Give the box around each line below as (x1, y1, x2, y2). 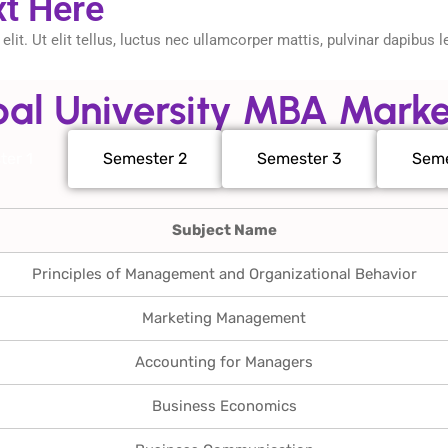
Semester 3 (257, 149, 342, 168)
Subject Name (171, 221, 277, 239)
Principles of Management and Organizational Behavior (31, 265, 417, 283)
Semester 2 (103, 149, 187, 168)
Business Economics (151, 397, 297, 415)
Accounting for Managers (135, 353, 313, 371)
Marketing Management (142, 309, 306, 327)
